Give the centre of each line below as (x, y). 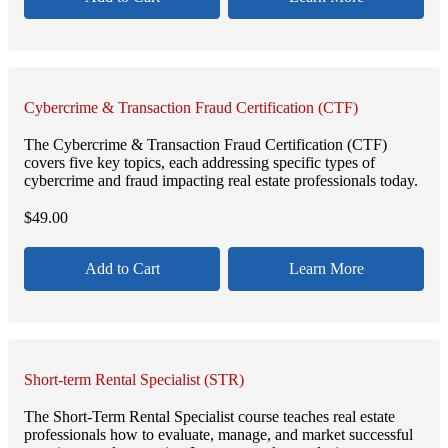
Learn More (326, 268)
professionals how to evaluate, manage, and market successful (218, 434)
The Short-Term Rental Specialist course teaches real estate (209, 416)
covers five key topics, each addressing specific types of (199, 163)
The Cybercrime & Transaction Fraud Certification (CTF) (205, 145)
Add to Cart (122, 268)
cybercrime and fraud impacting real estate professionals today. (221, 181)
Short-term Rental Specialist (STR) (134, 379)
